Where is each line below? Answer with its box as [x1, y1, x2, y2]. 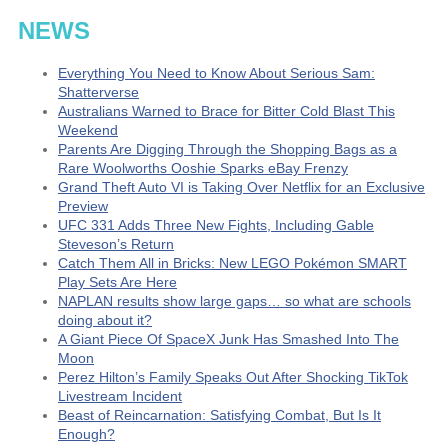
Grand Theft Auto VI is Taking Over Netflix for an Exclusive [58, 178, 425, 195]
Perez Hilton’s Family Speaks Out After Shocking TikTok [58, 368, 408, 385]
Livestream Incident [58, 387, 182, 404]
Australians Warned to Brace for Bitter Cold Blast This [58, 102, 395, 119]
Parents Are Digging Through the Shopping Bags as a [58, 140, 397, 157]
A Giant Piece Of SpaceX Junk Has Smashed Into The [58, 330, 399, 347]
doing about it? [58, 311, 152, 328]
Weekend [58, 121, 118, 138]
